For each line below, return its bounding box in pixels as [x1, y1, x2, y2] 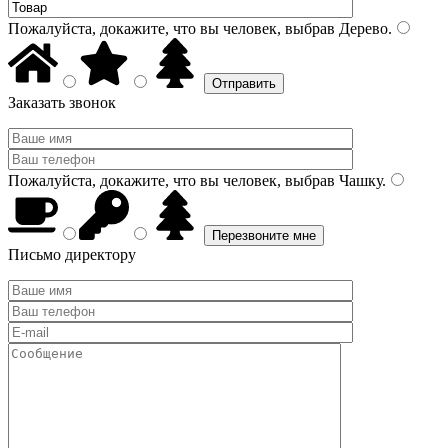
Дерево [335, 20, 388, 37]
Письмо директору [8, 246, 136, 263]
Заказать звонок [8, 94, 116, 111]
